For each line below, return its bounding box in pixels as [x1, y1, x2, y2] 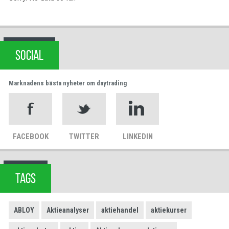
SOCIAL [15, 47, 43, 62]
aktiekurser [151, 205, 187, 214]
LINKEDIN [123, 131, 153, 141]
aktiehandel [101, 205, 139, 214]
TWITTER [69, 131, 99, 141]
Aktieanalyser [47, 205, 89, 214]
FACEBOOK [12, 131, 49, 141]
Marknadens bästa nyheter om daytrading [9, 79, 127, 87]
